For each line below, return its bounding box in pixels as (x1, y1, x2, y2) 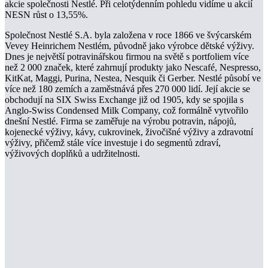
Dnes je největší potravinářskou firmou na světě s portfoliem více (5, 51, 249, 62)
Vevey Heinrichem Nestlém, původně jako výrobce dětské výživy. (5, 41, 254, 51)
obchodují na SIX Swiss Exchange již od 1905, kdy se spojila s (5, 95, 243, 105)
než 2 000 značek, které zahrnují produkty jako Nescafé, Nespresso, (5, 62, 261, 73)
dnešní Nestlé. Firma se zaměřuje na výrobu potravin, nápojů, (5, 116, 236, 127)
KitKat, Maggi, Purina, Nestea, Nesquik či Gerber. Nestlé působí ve (5, 73, 261, 84)
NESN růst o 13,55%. (5, 10, 88, 20)
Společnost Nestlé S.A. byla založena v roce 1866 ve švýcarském (5, 30, 251, 41)
